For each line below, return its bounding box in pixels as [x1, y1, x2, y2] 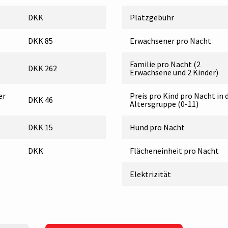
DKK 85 [27, 35, 53, 46]
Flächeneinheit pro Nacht [130, 145, 219, 156]
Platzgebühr [130, 12, 174, 22]
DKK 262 [27, 63, 57, 73]
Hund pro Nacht [130, 122, 185, 132]
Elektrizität [130, 168, 171, 179]
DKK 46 [27, 94, 53, 105]
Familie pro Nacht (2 [130, 59, 201, 69]
